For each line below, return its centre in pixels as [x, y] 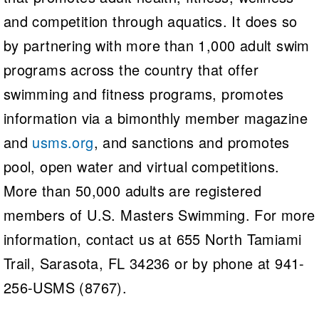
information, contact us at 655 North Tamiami [152, 239]
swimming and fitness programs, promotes [143, 93]
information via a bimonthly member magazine [155, 117]
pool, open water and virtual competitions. [141, 166]
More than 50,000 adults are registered [132, 190]
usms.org [63, 142]
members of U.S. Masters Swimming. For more [159, 214]
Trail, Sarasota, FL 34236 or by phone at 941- [154, 263]
